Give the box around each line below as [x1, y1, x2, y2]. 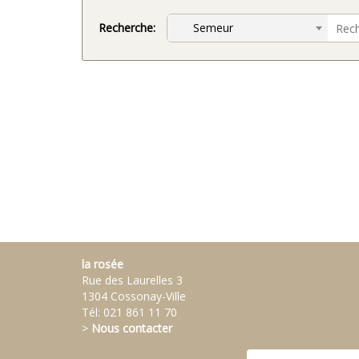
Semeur [174, 20, 233, 35]
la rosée [82, 256, 123, 272]
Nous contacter [91, 321, 172, 337]
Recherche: [99, 20, 155, 35]
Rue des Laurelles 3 [82, 272, 183, 288]
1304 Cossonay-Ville [82, 288, 186, 305]
